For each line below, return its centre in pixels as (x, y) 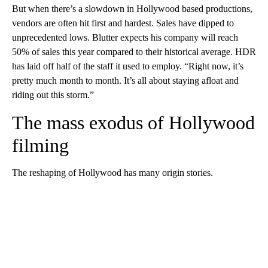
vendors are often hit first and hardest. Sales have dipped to (123, 23)
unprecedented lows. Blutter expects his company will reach (125, 38)
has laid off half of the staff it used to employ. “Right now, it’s (128, 66)
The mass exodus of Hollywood (133, 123)
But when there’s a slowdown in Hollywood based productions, (132, 9)
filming (40, 146)
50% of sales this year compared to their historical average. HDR (134, 52)
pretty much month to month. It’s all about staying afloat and (125, 81)
